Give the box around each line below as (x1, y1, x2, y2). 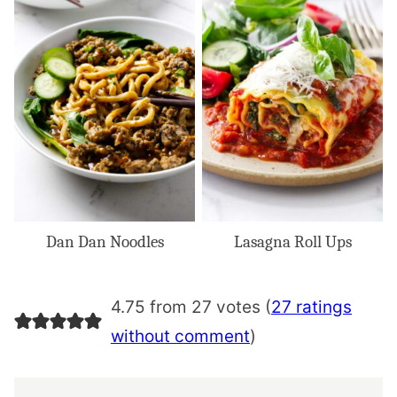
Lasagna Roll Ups (233, 231, 352, 252)
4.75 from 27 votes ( (110, 296, 271, 317)
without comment (110, 325, 250, 346)
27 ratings (270, 296, 352, 317)
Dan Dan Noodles (45, 231, 164, 252)
